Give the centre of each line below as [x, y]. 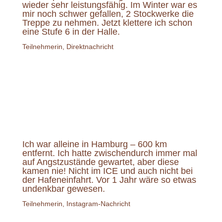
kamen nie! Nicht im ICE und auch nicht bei [107, 171]
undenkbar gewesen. [63, 189]
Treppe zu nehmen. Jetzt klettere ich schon [107, 23]
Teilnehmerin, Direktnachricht [68, 46]
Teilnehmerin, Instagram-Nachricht [76, 203]
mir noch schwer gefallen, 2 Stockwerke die [108, 14]
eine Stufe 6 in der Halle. [71, 31]
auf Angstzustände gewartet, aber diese [100, 162]
